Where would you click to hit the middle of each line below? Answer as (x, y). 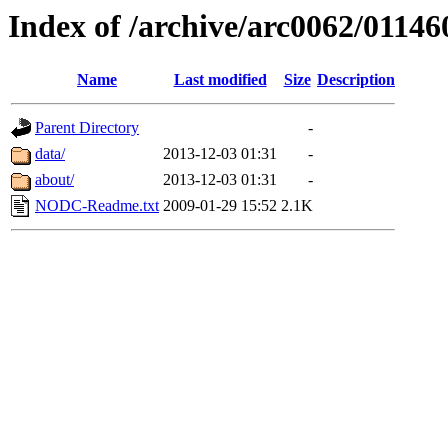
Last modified (220, 80)
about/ (54, 180)
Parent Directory (87, 128)
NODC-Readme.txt (97, 206)
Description (356, 80)
